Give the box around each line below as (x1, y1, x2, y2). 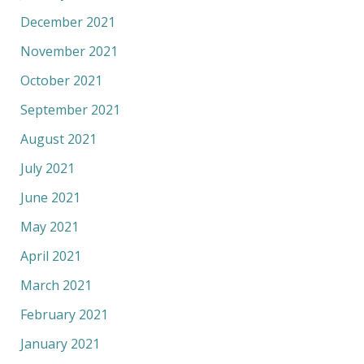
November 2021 (19, 42, 118, 61)
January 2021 (19, 335, 100, 353)
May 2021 (19, 218, 79, 236)
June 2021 (19, 188, 80, 207)
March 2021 (19, 276, 92, 295)
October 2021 (19, 71, 102, 90)
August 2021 (19, 130, 97, 149)
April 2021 (19, 247, 81, 266)
